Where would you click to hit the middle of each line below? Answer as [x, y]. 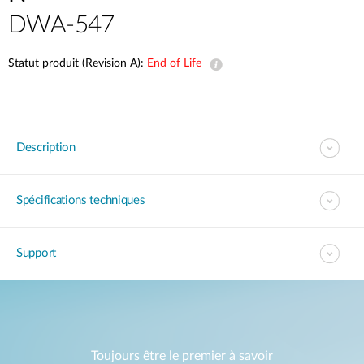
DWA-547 [61, 25]
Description [46, 147]
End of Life [174, 63]
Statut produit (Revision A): [78, 63]
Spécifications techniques [81, 200]
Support [36, 253]
